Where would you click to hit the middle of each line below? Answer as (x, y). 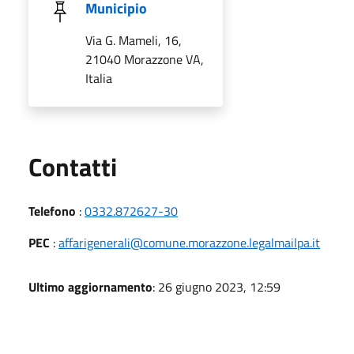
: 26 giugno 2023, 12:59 (217, 286)
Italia (99, 78)
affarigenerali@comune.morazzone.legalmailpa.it (189, 242)
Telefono (52, 211)
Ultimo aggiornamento (90, 286)
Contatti (73, 166)
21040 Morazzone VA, (145, 59)
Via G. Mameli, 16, (134, 40)
